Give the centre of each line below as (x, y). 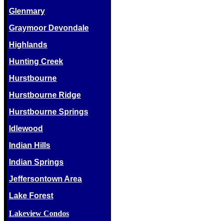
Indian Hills (30, 145)
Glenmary (27, 11)
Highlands (28, 45)
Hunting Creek (36, 61)
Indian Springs (36, 162)
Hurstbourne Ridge (45, 95)
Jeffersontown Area (45, 179)
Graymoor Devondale (49, 28)
